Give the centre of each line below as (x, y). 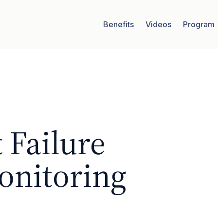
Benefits (119, 24)
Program (199, 24)
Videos (159, 24)
